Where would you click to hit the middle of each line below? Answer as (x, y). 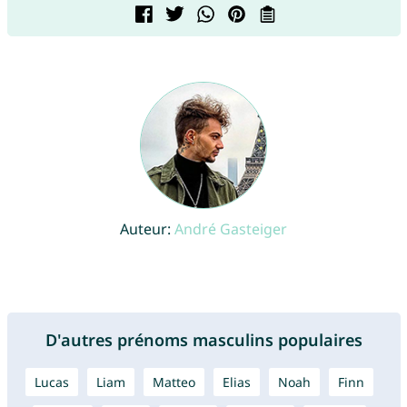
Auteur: (147, 229)
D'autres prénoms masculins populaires (203, 340)
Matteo (174, 382)
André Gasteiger (231, 229)
